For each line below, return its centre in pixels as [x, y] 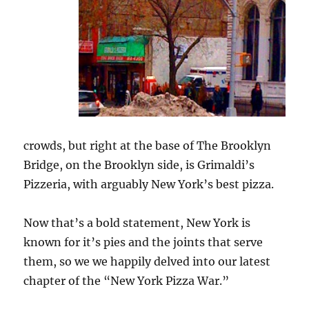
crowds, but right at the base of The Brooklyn [148, 145]
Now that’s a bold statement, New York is [137, 222]
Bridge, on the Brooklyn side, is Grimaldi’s [139, 165]
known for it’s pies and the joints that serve [143, 242]
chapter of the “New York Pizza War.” [127, 280]
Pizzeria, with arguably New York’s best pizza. [149, 184]
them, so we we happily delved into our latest [147, 261]
